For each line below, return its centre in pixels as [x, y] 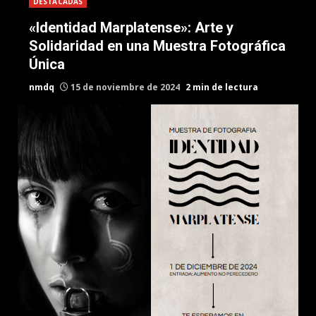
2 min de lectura [222, 87]
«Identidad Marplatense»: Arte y [131, 28]
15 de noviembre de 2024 [125, 87]
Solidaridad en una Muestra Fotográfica [157, 46]
